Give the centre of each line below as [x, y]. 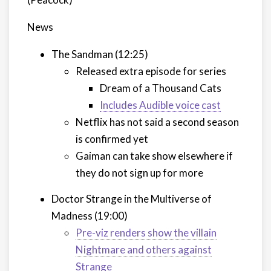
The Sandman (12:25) [100, 54]
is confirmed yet [112, 139]
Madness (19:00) [90, 216]
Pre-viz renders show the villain [146, 233]
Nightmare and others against [144, 250]
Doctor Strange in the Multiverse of [132, 199]
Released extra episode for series [151, 71]
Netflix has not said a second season [157, 122]
